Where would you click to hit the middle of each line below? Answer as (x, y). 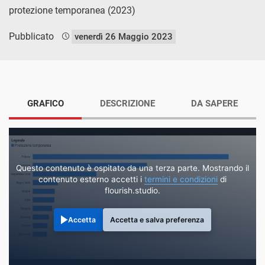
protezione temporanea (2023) (72, 10)
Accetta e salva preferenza (157, 220)
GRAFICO (45, 103)
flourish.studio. (132, 190)
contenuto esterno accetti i (91, 179)
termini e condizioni (181, 179)
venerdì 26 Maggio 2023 (124, 36)
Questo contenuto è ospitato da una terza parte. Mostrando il (132, 168)
